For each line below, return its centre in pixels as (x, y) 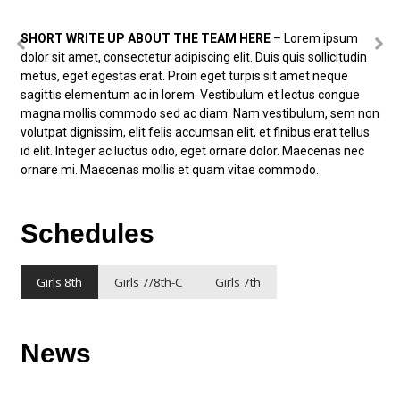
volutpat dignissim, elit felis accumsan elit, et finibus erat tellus (195, 133)
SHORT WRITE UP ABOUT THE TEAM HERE (146, 39)
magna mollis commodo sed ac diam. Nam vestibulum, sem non (200, 114)
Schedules (87, 234)
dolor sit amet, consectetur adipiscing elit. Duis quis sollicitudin (194, 58)
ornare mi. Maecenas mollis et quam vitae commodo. (170, 170)
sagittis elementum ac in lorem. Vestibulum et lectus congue (190, 95)
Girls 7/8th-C (149, 283)
